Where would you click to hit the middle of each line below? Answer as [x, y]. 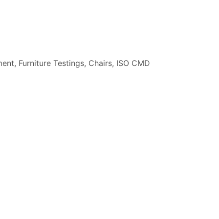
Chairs [100, 63]
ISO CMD [133, 63]
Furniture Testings [51, 63]
